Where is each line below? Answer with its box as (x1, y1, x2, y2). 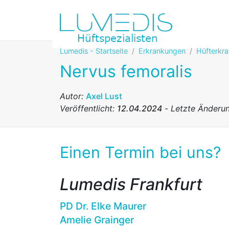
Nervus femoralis (60, 61, 192, 81)
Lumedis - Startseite (60, 47, 128, 55)
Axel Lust (86, 91, 122, 101)
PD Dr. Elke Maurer (60, 199, 146, 212)
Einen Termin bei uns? (60, 143, 221, 162)
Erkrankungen (139, 47, 186, 55)
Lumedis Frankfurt (60, 174, 202, 195)
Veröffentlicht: (60, 103, 117, 113)
